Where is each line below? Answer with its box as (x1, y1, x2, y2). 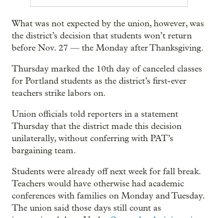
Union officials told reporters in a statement (12, 109, 178, 120)
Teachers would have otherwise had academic (12, 179, 184, 189)
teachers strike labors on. (12, 88, 106, 99)
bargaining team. (12, 145, 76, 156)
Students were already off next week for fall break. (12, 166, 200, 177)
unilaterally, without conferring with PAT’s (12, 133, 173, 144)
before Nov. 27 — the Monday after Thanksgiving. (12, 43, 203, 54)
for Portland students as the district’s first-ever (12, 76, 186, 87)
